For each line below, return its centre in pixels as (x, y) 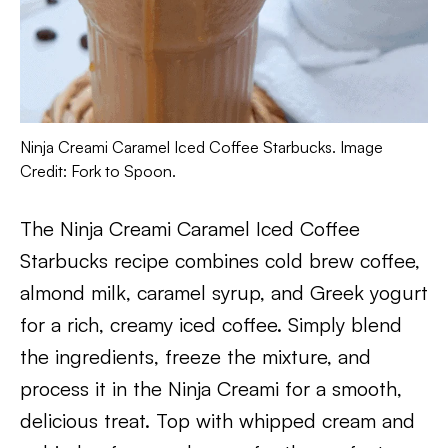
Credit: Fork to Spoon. (98, 171)
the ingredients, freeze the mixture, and (195, 356)
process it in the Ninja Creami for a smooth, (211, 388)
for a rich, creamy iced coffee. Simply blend (211, 324)
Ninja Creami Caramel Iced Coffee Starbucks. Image (201, 147)
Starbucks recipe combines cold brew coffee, (220, 260)
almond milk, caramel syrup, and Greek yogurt (224, 292)
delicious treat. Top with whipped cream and (217, 420)
